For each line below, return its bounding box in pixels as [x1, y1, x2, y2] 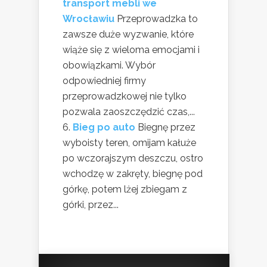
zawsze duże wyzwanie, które [63, 28, 194, 40]
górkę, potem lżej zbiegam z [63, 183, 187, 195]
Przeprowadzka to [117, 13, 198, 24]
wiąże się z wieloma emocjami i [63, 44, 200, 55]
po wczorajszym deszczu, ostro [63, 152, 203, 164]
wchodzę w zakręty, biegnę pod [63, 167, 203, 179]
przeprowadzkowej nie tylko [63, 90, 187, 102]
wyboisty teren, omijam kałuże [63, 136, 196, 148]
